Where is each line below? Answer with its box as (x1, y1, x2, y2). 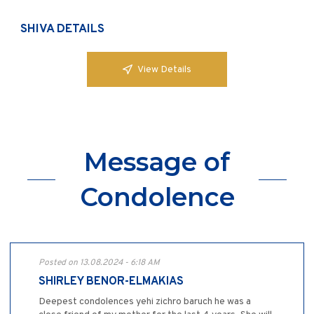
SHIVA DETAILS (20, 22, 104, 38)
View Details (137, 63, 191, 76)
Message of (84, 146, 230, 178)
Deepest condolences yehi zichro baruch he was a (39, 296, 251, 308)
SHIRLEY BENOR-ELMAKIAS (39, 275, 184, 289)
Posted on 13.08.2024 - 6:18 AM (39, 257, 160, 269)
